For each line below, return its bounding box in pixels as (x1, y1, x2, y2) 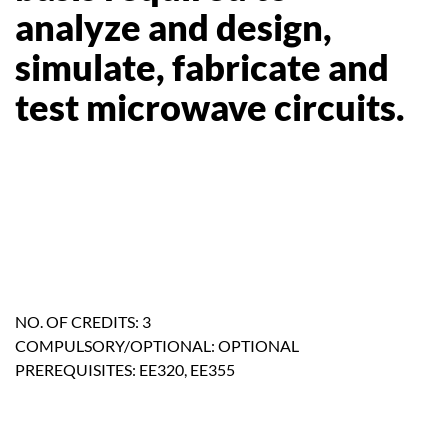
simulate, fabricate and (15, 45, 389, 89)
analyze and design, (15, 5, 332, 49)
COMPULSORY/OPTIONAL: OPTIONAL (15, 336, 299, 355)
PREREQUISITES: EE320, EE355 (15, 360, 235, 379)
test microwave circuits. (15, 85, 405, 129)
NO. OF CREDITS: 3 (15, 312, 151, 331)
